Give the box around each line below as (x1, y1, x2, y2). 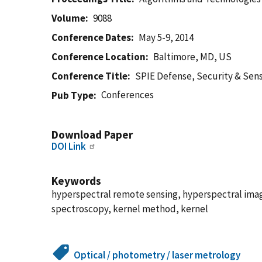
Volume (51, 12, 85, 25)
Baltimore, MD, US (153, 50, 232, 63)
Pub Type (51, 89, 94, 102)
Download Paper (51, 127, 133, 142)
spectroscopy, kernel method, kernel (51, 202, 208, 215)
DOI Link (51, 140, 86, 153)
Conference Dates (51, 31, 131, 44)
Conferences (101, 88, 154, 101)
